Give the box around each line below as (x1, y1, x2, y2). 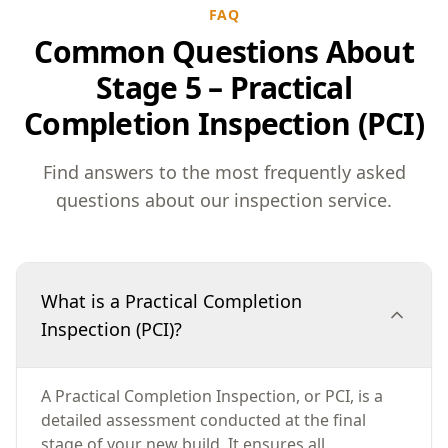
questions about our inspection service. (56, 188, 392, 212)
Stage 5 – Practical (96, 67, 352, 108)
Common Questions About (34, 31, 414, 72)
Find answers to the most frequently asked (42, 160, 406, 184)
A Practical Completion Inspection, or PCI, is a (41, 385, 383, 407)
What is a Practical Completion (41, 289, 302, 313)
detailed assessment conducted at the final (41, 409, 366, 431)
